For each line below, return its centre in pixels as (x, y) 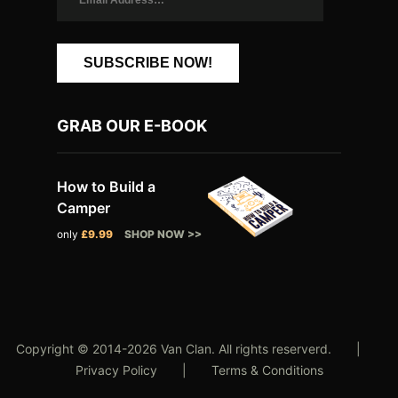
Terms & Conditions (267, 370)
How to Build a (106, 186)
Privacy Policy (116, 370)
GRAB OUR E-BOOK (132, 125)
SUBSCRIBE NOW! (148, 62)
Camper (84, 207)
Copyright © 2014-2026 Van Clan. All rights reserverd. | (199, 348)
